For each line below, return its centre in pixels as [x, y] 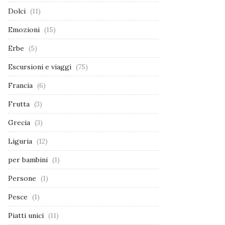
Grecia [19, 122]
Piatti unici [26, 215]
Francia [20, 85]
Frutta [19, 104]
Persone [22, 178]
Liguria [20, 141]
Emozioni [24, 29]
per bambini [28, 159]
